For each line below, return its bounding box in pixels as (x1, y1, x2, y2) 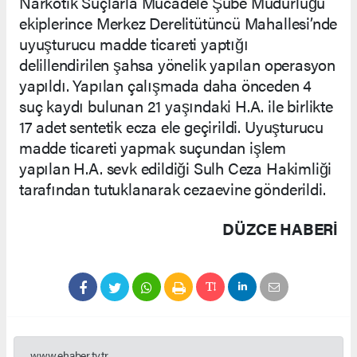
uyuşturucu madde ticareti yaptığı (19, 31, 249, 55)
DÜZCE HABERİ (222, 216, 338, 240)
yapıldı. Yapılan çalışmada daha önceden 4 (19, 73, 312, 96)
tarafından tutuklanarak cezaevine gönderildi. (19, 176, 326, 200)
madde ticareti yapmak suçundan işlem (19, 135, 287, 159)
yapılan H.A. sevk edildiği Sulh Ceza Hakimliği (19, 155, 332, 179)
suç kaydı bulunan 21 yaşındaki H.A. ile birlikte (19, 93, 333, 117)
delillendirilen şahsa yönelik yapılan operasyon (19, 52, 335, 76)
